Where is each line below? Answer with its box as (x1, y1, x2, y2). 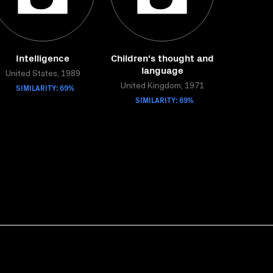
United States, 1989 (5, 70, 80, 79)
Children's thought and (110, 51, 214, 64)
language (141, 63, 183, 76)
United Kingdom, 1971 (120, 82, 204, 91)
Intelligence (16, 51, 69, 64)
